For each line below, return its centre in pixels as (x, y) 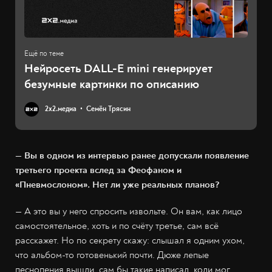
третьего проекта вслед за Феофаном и (98, 170)
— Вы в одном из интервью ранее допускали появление (132, 156)
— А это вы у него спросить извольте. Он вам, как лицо (129, 212)
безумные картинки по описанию (112, 84)
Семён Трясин (108, 109)
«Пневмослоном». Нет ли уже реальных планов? (117, 185)
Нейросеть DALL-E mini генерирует (118, 69)
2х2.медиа (61, 109)
